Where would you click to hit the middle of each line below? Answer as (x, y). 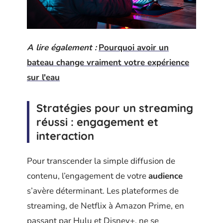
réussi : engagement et (97, 122)
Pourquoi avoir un (134, 47)
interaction (65, 136)
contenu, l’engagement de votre (88, 176)
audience (166, 176)
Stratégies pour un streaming (115, 108)
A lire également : (62, 47)
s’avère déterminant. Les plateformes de (103, 191)
